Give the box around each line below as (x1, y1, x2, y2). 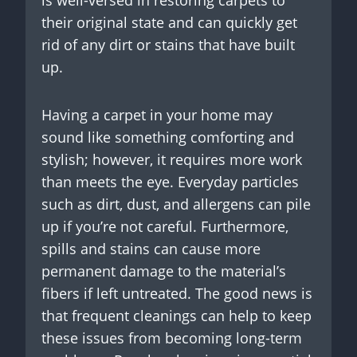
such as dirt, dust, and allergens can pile (41, 194, 311, 214)
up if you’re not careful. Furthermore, (41, 216, 288, 236)
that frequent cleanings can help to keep (41, 305, 312, 325)
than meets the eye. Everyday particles (41, 171, 299, 191)
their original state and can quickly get (41, 12, 297, 32)
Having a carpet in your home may (41, 104, 273, 124)
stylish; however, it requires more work (41, 149, 302, 169)
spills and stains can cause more (41, 238, 261, 258)
